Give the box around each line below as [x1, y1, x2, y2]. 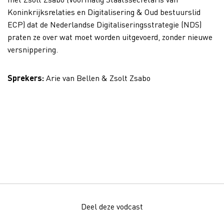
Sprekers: [7, 72, 44, 83]
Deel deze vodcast [81, 201, 143, 212]
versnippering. [7, 44, 58, 55]
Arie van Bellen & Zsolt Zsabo [44, 72, 150, 83]
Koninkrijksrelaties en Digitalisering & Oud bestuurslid [7, 6, 200, 17]
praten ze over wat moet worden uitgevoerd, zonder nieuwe [7, 31, 212, 42]
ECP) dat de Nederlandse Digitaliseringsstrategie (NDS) [7, 19, 201, 30]
